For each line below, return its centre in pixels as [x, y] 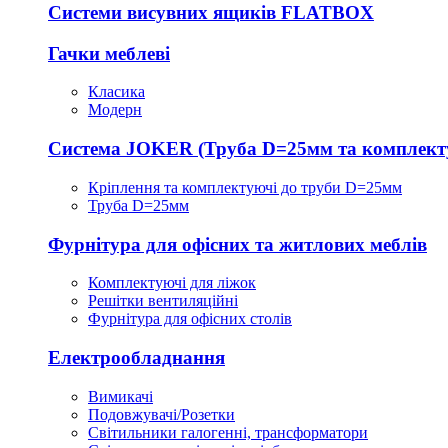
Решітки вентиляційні [163, 301]
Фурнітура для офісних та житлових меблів [237, 244]
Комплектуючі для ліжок [172, 283]
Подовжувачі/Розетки [161, 414]
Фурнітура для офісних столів [190, 319]
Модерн [115, 110]
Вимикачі [120, 396]
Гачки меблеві [109, 53]
